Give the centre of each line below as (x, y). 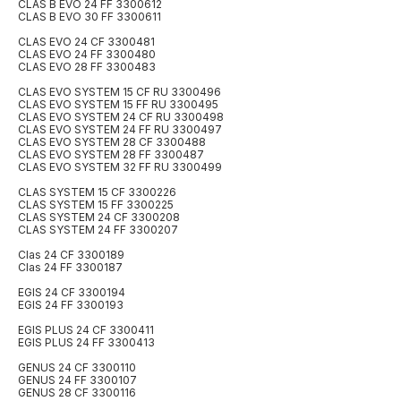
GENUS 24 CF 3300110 (77, 368)
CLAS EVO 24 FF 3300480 (87, 55)
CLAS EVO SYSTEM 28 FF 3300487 (111, 155)
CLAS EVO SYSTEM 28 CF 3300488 (112, 142)
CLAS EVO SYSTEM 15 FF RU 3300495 (118, 105)
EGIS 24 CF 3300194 (72, 293)
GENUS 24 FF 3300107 (77, 380)
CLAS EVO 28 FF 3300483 (87, 67)
